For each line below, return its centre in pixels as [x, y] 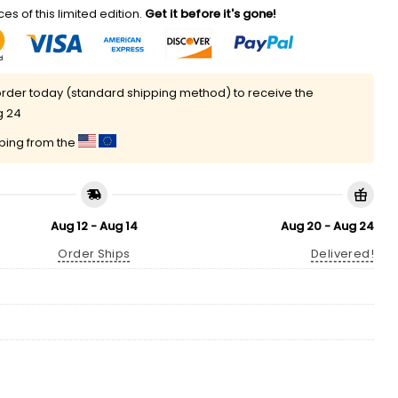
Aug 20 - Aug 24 [327, 227]
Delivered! [342, 254]
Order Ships [94, 254]
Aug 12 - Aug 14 [94, 227]
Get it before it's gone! [209, 13]
